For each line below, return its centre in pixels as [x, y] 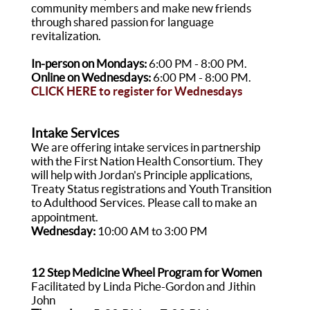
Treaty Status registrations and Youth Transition [151, 189]
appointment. [65, 217]
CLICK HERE [64, 91]
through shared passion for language [122, 22]
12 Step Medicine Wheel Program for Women [147, 272]
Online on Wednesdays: [91, 77]
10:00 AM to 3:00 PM [151, 231]
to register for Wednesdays [169, 91]
